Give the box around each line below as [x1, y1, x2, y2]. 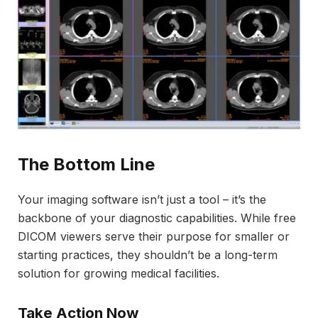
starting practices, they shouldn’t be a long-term [18, 248, 278, 263]
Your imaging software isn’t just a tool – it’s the [18, 192, 266, 207]
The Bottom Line [18, 154, 155, 175]
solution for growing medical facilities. [18, 266, 219, 281]
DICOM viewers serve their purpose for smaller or [18, 229, 290, 244]
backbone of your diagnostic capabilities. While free [18, 211, 296, 226]
